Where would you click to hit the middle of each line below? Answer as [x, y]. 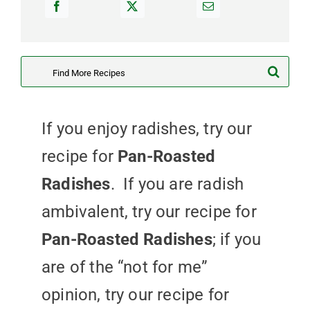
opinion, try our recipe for [135, 295]
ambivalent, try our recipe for [149, 212]
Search [46, 69]
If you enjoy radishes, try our [146, 129]
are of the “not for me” [125, 267]
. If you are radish [177, 184]
